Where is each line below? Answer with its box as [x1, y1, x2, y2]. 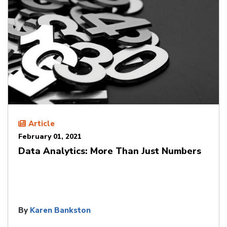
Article [28, 118, 55, 129]
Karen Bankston [30, 205, 91, 215]
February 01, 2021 [18, 131, 82, 141]
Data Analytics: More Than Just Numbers [18, 144, 201, 157]
